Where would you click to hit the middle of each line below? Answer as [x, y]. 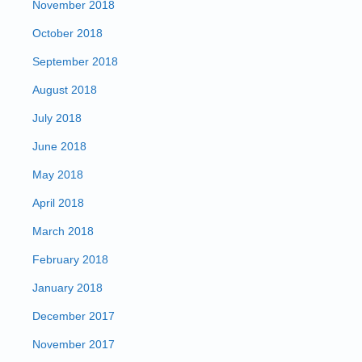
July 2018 [57, 118]
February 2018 [70, 259]
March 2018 [63, 231]
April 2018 [58, 203]
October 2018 [67, 33]
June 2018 [59, 146]
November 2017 [74, 344]
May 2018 [58, 175]
